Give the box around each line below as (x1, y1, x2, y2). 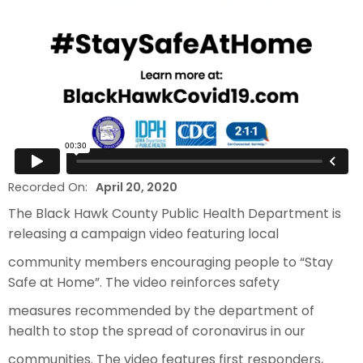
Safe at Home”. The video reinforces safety (8, 272, 280, 292)
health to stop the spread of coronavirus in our (8, 321, 305, 340)
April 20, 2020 (96, 178, 177, 195)
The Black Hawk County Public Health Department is (8, 203, 341, 223)
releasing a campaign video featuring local (8, 224, 279, 243)
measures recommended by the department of (8, 301, 314, 320)
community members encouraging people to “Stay (8, 252, 333, 271)
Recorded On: (8, 178, 88, 195)
